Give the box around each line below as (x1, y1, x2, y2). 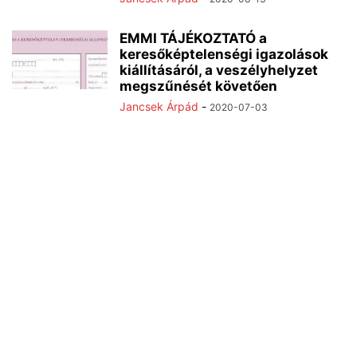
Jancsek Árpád (120, 100, 198, 113)
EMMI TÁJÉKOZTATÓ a (120, 30, 267, 46)
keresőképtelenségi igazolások (120, 46, 328, 62)
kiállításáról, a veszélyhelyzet (120, 62, 318, 78)
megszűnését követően (120, 78, 277, 94)
